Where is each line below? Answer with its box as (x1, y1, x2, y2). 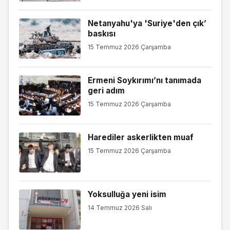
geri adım (87, 85, 125, 95)
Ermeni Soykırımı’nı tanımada (87, 75, 201, 85)
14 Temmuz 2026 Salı (87, 203, 152, 212)
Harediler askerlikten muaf (87, 132, 194, 142)
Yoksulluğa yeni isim (87, 189, 166, 199)
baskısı (87, 28, 116, 39)
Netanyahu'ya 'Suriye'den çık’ (87, 18, 206, 28)
